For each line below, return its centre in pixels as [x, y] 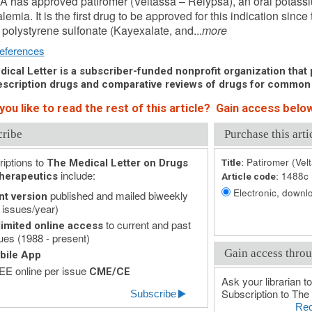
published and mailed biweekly [117, 195]
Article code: [250, 176]
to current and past [147, 225]
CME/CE [109, 272]
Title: [232, 162]
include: [76, 175]
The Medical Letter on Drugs [117, 163]
